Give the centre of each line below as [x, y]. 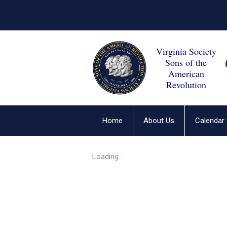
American [186, 73]
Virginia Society [186, 51]
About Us [159, 121]
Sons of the [186, 62]
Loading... [108, 157]
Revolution [186, 85]
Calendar [210, 121]
